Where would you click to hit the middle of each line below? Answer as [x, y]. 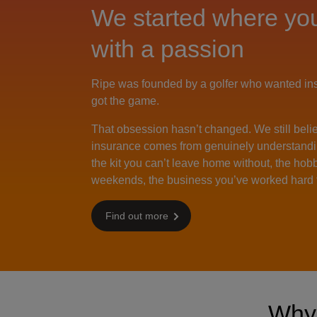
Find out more [137, 216]
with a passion [167, 49]
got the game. [125, 101]
